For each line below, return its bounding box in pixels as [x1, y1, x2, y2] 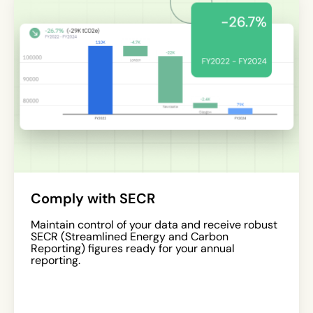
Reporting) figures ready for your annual [31, 241, 235, 255]
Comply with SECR [31, 189, 155, 207]
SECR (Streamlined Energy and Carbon [31, 229, 228, 243]
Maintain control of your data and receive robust [31, 217, 277, 231]
